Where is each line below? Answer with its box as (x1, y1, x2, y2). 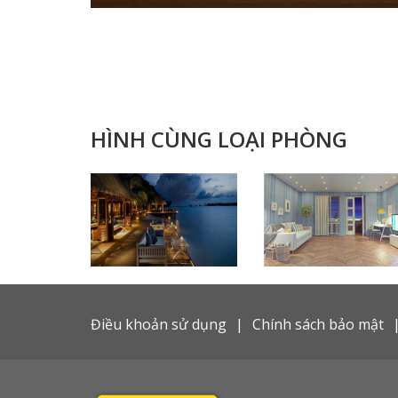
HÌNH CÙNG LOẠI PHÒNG (91, 124, 347, 155)
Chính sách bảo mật (252, 314, 384, 335)
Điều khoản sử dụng (91, 314, 227, 335)
